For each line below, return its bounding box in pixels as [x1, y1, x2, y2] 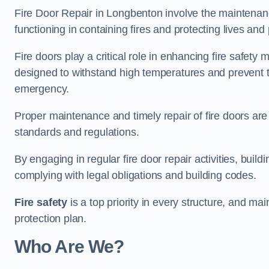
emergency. [14, 83, 70, 95]
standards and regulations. [14, 126, 139, 139]
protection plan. [14, 213, 87, 225]
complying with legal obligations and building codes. [14, 169, 256, 182]
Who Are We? [14, 237, 124, 257]
